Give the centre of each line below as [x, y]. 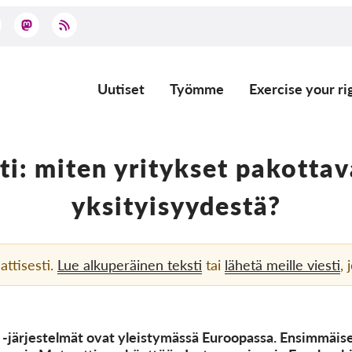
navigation [135, 131]
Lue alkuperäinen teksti [130, 265]
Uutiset [121, 88]
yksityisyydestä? [176, 205]
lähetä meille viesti [282, 265]
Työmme [197, 88]
